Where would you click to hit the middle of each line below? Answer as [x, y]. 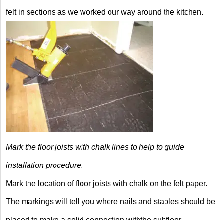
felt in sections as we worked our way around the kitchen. [105, 12]
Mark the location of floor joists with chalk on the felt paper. [107, 183]
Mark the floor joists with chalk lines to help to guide [95, 147]
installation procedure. [44, 165]
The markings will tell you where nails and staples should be [110, 201]
